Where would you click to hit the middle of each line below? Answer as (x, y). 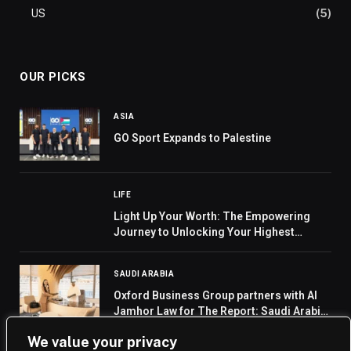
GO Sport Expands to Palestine (192, 138)
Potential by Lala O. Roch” (179, 247)
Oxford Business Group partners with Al (215, 295)
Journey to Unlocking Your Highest (204, 232)
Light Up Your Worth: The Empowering (212, 216)
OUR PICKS (53, 76)
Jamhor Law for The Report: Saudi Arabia (220, 311)
